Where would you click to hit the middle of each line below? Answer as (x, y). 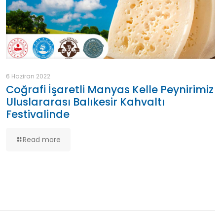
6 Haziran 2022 (28, 76)
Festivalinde (37, 114)
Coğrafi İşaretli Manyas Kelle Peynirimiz (110, 89)
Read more (41, 139)
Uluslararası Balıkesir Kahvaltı (85, 102)
